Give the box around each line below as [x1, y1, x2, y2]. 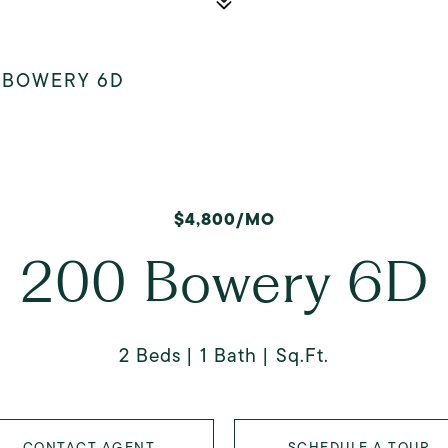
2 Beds [119, 342, 181, 369]
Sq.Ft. [276, 342, 329, 369]
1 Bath [200, 342, 257, 369]
